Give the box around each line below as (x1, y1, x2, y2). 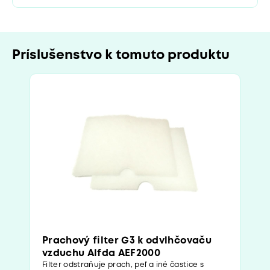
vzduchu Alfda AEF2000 (42, 248, 161, 258)
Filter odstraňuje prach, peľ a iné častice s (42, 261, 204, 268)
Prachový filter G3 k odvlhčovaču (42, 236, 212, 245)
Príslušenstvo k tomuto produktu (12, 49, 230, 61)
